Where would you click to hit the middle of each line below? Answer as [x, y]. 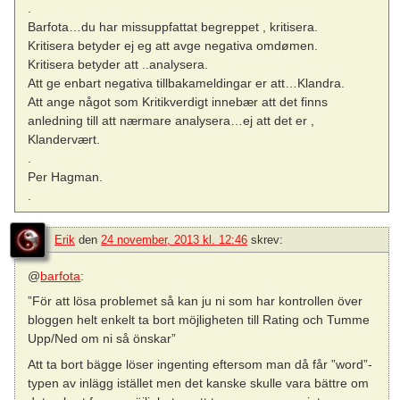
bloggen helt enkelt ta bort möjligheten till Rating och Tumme [199, 320]
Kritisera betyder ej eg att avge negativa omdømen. [173, 46]
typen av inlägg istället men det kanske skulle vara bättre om [199, 383]
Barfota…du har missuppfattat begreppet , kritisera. [173, 27]
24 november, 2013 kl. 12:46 [174, 240]
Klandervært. [64, 140]
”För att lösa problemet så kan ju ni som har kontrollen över [196, 301]
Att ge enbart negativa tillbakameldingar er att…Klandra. [187, 83]
